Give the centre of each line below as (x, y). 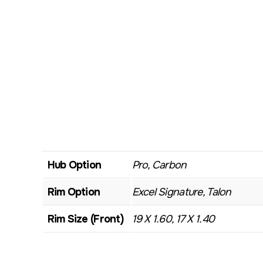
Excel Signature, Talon (181, 192)
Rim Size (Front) (85, 219)
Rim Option (74, 192)
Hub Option (74, 165)
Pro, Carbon (159, 165)
